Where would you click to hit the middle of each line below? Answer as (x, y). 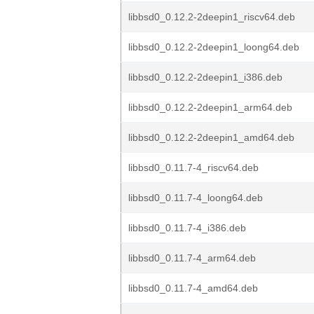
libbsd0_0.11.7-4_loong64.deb (196, 198)
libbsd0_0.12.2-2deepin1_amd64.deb (211, 137)
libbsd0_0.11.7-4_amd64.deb (193, 288)
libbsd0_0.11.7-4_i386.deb (187, 228)
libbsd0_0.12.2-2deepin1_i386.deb (205, 77)
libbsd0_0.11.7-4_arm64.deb (192, 258)
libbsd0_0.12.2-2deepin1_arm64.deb (210, 107)
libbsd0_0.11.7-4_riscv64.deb (193, 168)
